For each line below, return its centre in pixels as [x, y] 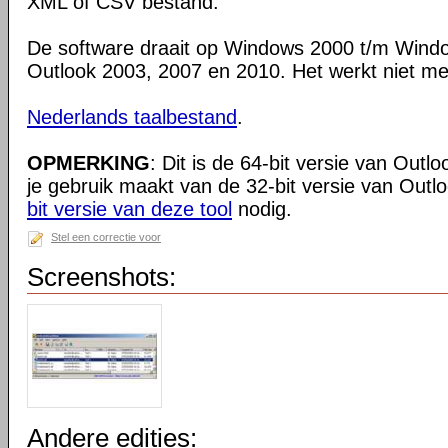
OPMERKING [88, 163]
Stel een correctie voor [106, 237]
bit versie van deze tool [129, 209]
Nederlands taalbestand [132, 117]
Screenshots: [101, 277]
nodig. [262, 209]
